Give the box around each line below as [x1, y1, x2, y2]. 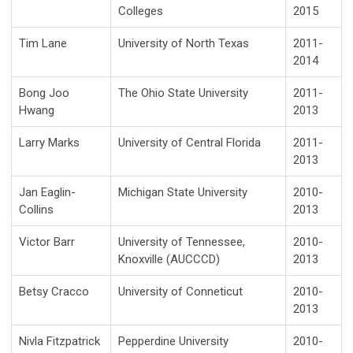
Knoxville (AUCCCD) [118, 252, 220, 267]
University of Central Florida [118, 136, 261, 150]
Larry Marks [19, 136, 80, 150]
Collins [19, 203, 54, 217]
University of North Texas [118, 36, 249, 51]
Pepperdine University [118, 334, 229, 349]
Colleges [118, 4, 163, 19]
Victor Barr [19, 235, 75, 250]
